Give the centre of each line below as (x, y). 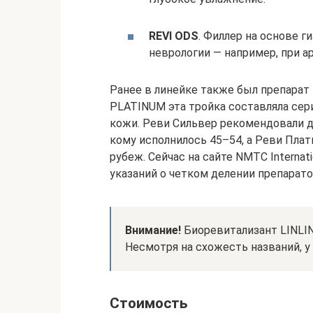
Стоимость (148, 303)
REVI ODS (174, 36)
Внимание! (153, 230)
